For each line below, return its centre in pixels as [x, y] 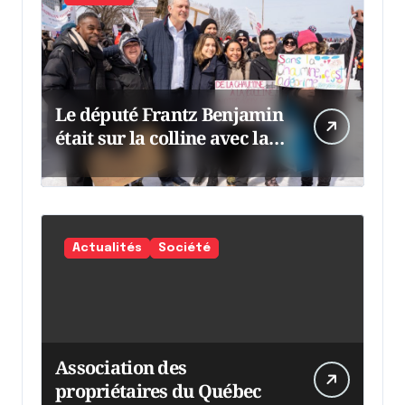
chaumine [98, 162]
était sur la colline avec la [162, 138]
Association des [121, 368]
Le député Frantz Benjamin [169, 115]
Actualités [107, 249]
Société [184, 249]
